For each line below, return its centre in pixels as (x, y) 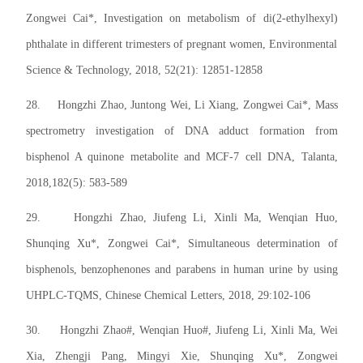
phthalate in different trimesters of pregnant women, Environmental (181, 45)
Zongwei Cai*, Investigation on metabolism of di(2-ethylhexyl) (181, 19)
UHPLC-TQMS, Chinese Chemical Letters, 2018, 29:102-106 (168, 296)
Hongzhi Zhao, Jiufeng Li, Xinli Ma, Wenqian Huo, (206, 218)
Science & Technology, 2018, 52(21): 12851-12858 (144, 70)
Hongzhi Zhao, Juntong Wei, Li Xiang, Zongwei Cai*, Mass (198, 105)
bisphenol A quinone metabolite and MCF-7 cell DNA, (163, 157)
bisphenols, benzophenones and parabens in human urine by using (181, 270)
